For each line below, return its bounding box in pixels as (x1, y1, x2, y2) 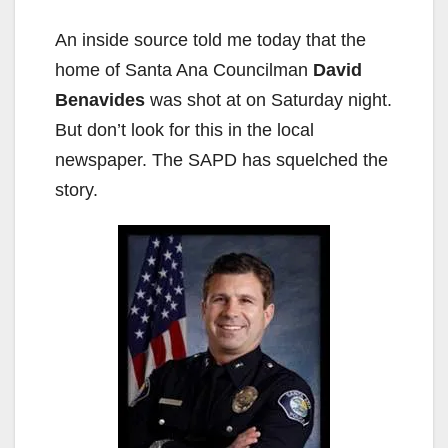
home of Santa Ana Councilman (55, 60, 313, 81)
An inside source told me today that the (55, 30, 366, 51)
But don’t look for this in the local (55, 120, 314, 141)
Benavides (55, 90, 145, 111)
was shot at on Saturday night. (145, 90, 392, 111)
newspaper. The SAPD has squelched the (55, 150, 388, 171)
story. (55, 180, 98, 201)
